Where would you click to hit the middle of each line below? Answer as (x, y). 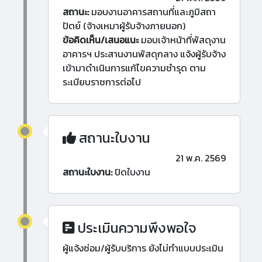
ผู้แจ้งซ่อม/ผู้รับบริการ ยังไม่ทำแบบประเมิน (143, 248)
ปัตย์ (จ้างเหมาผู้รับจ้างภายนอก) (124, 26)
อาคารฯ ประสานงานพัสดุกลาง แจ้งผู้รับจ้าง (144, 54)
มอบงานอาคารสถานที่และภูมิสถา (152, 12)
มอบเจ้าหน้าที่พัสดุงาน (182, 40)
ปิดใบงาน (131, 172)
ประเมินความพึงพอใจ (136, 228)
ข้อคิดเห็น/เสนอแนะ (101, 40)
